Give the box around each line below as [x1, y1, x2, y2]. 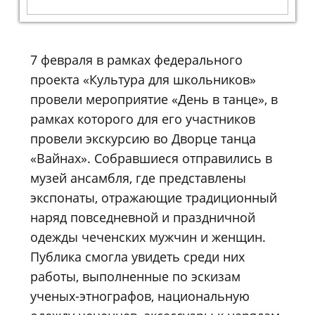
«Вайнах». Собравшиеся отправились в [30, 149, 272, 167]
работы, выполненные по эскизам [30, 267, 240, 285]
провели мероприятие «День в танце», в [30, 90, 278, 108]
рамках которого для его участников [30, 110, 255, 127]
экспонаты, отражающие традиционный [30, 188, 277, 206]
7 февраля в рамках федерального [30, 51, 243, 68]
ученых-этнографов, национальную [30, 287, 250, 304]
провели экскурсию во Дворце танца [30, 129, 256, 147]
